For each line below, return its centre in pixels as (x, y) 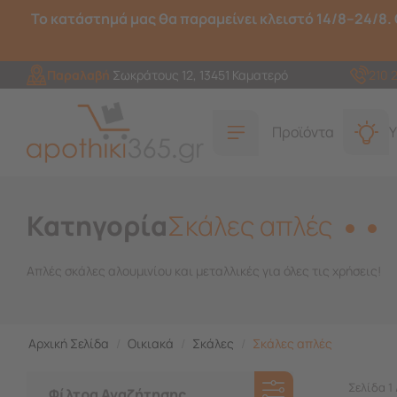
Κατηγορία (97, 225)
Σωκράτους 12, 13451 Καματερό (199, 75)
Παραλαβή (79, 75)
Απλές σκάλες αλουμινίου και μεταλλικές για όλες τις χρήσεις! (204, 270)
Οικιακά (151, 343)
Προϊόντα (303, 132)
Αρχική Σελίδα (69, 343)
